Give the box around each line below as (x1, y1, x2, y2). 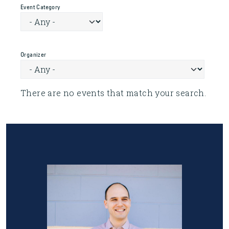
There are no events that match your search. (20, 87, 207, 98)
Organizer (20, 50, 47, 58)
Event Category (20, 3, 60, 11)
